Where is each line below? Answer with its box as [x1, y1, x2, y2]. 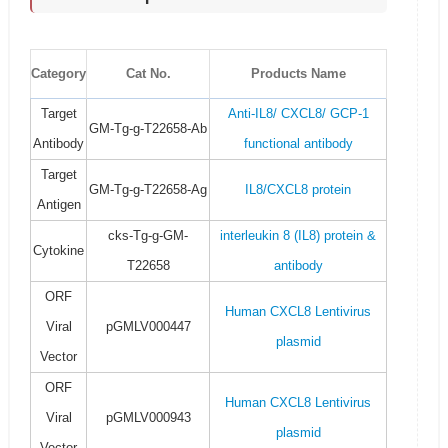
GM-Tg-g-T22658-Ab [89, 121, 207, 136]
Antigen [36, 197, 81, 212]
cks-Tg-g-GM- [108, 228, 188, 243]
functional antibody [243, 136, 353, 151]
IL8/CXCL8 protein [245, 182, 351, 197]
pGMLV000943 [105, 410, 191, 425]
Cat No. [125, 66, 171, 81]
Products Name [250, 66, 346, 81]
